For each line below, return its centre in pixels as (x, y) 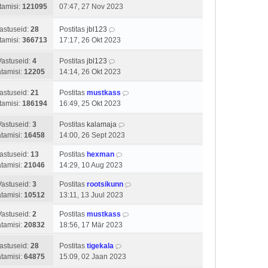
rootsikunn (105, 184)
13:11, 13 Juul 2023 (91, 195)
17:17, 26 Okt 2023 (90, 40)
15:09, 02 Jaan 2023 (93, 257)
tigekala (100, 246)
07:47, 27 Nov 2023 (91, 7)
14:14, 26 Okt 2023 (90, 72)
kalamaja (102, 124)
